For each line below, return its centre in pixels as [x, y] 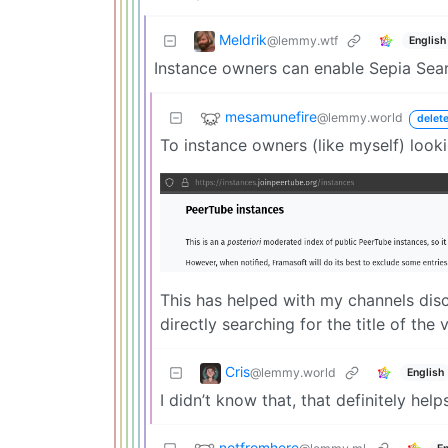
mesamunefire [271, 117]
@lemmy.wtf [302, 41]
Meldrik [243, 40]
